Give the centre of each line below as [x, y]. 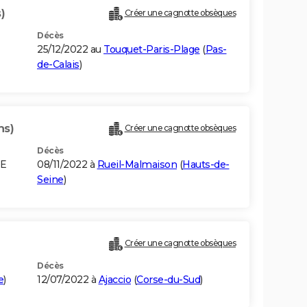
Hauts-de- [206, 165]
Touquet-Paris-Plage [152, 50]
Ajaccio [114, 280]
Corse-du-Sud [168, 280]
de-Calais [58, 65]
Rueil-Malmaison [137, 165]
